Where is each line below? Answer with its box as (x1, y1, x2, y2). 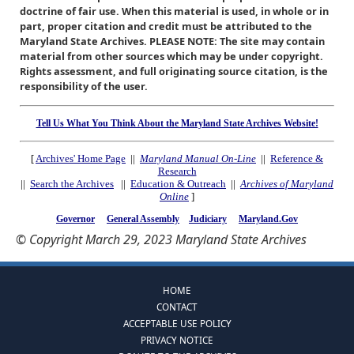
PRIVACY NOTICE (141, 333, 213, 346)
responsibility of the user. (20, 78, 148, 93)
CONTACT (156, 299, 198, 313)
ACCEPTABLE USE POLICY (122, 316, 232, 330)
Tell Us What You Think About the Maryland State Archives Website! (36, 118, 318, 130)
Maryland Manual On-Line (140, 153, 256, 165)
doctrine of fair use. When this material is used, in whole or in (20, 3, 329, 18)
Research (157, 165, 197, 178)
